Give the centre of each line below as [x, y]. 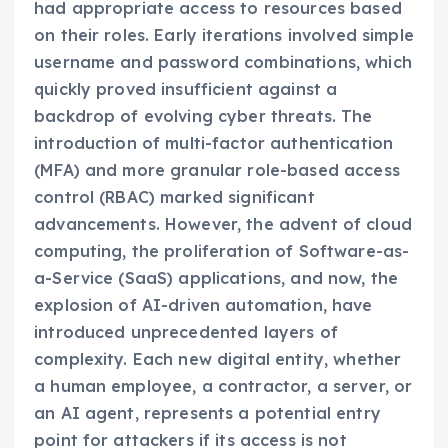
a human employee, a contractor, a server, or [223, 386]
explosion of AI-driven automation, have [203, 305]
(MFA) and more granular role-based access [217, 170]
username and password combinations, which [223, 62]
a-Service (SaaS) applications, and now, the [216, 278]
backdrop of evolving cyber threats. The [203, 116]
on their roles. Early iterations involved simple [224, 35]
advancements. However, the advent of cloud [223, 224]
